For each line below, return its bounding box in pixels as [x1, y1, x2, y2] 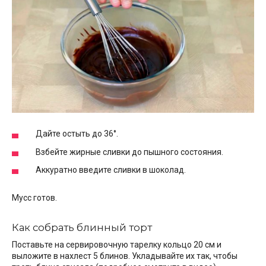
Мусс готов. [12, 192, 57, 202]
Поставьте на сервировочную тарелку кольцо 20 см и [12, 240, 221, 250]
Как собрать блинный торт [12, 221, 152, 234]
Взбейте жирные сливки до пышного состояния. [36, 147, 223, 157]
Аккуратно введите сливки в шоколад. [36, 164, 186, 175]
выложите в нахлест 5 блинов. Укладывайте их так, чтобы [12, 251, 237, 261]
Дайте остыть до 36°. [36, 129, 118, 139]
